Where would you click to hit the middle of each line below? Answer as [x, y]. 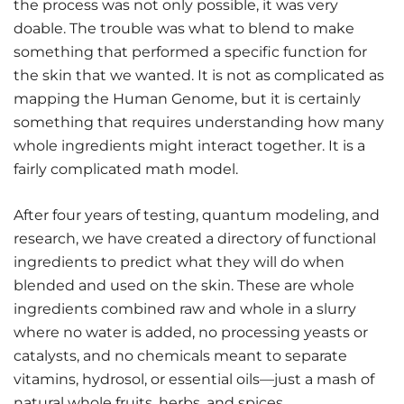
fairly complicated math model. [126, 170]
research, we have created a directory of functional [195, 239]
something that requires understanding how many [199, 123]
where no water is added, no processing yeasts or [191, 333]
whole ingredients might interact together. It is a [189, 146]
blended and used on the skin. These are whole [184, 286]
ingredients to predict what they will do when [179, 262]
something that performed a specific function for [190, 52]
